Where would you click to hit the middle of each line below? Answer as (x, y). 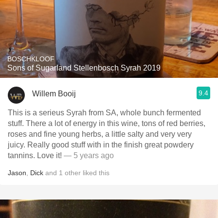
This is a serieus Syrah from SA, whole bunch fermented (104, 113)
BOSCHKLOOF (31, 59)
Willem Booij (54, 93)
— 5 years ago (88, 155)
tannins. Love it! (35, 155)
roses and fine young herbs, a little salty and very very (100, 134)
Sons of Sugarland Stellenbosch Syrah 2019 (84, 68)
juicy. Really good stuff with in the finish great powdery (101, 145)
